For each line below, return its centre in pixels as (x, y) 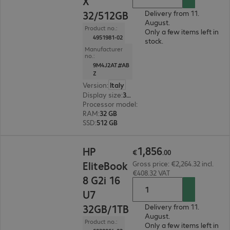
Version (95, 85)
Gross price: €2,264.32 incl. (173, 163)
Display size (102, 94)
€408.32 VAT (151, 172)
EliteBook (106, 166)
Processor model (110, 104)
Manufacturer (104, 49)
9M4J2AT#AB (111, 65)
